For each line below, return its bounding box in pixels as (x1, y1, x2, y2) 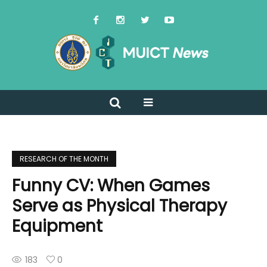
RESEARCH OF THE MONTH (20, 154, 108, 164)
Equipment (12, 215, 103, 238)
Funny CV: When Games (12, 174, 210, 198)
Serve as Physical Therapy (12, 194, 227, 218)
